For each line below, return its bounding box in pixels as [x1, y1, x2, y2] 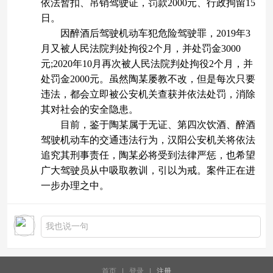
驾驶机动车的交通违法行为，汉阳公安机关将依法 [41, 135, 255, 145]
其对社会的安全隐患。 [41, 104, 138, 115]
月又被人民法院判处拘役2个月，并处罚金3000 [41, 43, 241, 54]
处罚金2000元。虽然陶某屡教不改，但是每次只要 [41, 74, 255, 84]
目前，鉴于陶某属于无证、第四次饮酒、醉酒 [41, 119, 255, 130]
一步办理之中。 [41, 180, 109, 191]
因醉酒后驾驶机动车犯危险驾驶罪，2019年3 [41, 28, 250, 38]
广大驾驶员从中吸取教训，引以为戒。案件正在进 [41, 165, 255, 175]
